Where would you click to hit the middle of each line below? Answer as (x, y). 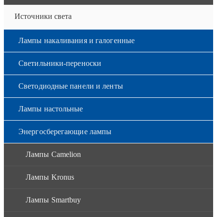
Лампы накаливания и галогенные (77, 40)
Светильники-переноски (60, 63)
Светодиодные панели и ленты (71, 86)
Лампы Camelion (54, 154)
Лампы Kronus (50, 177)
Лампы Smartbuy (54, 200)
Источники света (43, 16)
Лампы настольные (51, 108)
